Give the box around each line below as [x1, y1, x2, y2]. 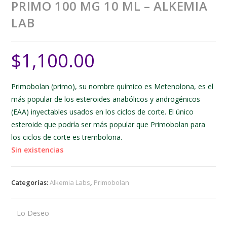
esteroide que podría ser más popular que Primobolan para [11, 120, 206, 130]
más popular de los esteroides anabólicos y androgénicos [11, 94, 201, 104]
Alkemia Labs [50, 178, 91, 187]
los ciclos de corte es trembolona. [11, 132, 123, 142]
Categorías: [11, 178, 50, 187]
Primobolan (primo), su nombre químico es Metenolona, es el [11, 82, 214, 92]
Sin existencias [11, 145, 64, 155]
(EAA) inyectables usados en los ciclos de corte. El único [11, 107, 194, 117]
